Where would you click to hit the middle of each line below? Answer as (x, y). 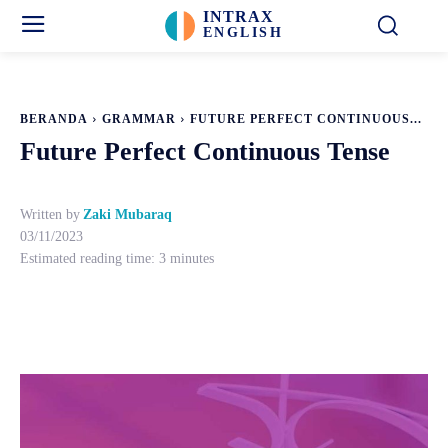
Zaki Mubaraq (127, 214)
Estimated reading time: (89, 258)
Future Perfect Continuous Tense (205, 151)
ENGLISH (243, 32)
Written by (50, 214)
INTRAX (238, 16)
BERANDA (54, 119)
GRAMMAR (139, 119)
